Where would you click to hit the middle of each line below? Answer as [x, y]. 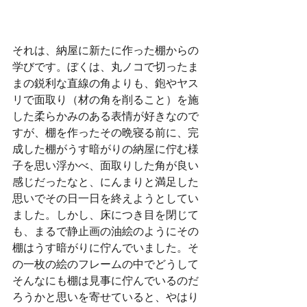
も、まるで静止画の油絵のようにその [106, 231]
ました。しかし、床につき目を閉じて [106, 214]
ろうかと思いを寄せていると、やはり [106, 297]
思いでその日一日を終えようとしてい [106, 198]
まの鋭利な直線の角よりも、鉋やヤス [106, 83]
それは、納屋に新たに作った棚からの [106, 50]
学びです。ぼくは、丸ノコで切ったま [106, 66]
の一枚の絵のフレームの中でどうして [106, 264]
